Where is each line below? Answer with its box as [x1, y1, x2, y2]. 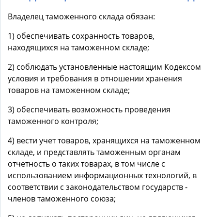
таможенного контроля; [8, 116, 98, 126]
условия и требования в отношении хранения [8, 73, 182, 84]
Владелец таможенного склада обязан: [8, 11, 155, 22]
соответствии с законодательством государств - [8, 182, 187, 192]
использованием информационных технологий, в [8, 170, 197, 181]
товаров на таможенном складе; [8, 85, 130, 95]
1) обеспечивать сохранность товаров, [8, 31, 155, 41]
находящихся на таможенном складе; [8, 42, 149, 53]
